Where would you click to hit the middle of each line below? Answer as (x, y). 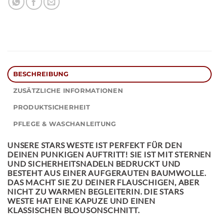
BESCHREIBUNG (41, 74)
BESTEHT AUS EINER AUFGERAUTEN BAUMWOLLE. (107, 173)
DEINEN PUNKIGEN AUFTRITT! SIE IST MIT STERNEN (109, 154)
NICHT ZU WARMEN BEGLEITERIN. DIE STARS (96, 191)
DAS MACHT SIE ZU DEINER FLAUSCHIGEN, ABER (103, 182)
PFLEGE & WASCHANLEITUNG (65, 124)
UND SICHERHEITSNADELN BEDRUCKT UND (94, 163)
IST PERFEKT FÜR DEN (138, 145)
